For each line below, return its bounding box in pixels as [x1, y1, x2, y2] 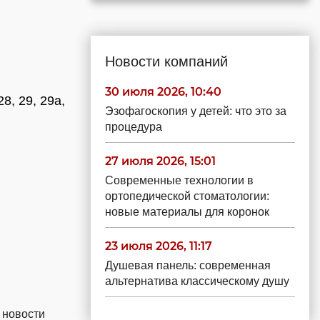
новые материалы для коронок [105, 206, 269, 218]
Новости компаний [105, 54, 228, 69]
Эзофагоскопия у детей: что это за [105, 105, 286, 117]
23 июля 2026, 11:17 [105, 239, 212, 253]
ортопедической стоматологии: [105, 190, 269, 202]
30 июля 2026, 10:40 [105, 85, 221, 99]
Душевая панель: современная [105, 259, 271, 271]
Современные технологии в [105, 174, 254, 186]
